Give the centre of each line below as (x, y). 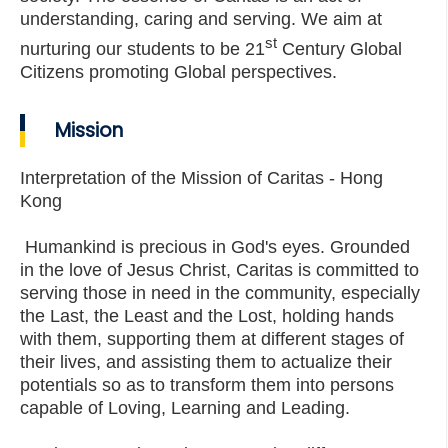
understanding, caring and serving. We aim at (201, 19)
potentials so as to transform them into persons (207, 385)
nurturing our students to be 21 (142, 49)
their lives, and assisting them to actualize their (206, 362)
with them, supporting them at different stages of (212, 339)
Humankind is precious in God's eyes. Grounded (217, 247)
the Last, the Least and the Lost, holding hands (207, 316)
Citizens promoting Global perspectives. (178, 72)
